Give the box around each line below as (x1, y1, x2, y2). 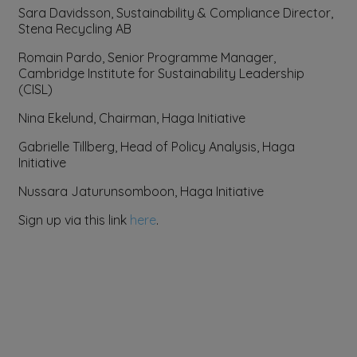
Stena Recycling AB (18, 21, 131, 37)
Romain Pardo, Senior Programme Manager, (18, 49, 276, 65)
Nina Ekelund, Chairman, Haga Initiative (18, 110, 245, 126)
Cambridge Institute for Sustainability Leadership (18, 65, 304, 81)
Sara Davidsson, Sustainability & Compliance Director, (18, 5, 333, 21)
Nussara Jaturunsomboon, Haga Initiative (18, 183, 264, 199)
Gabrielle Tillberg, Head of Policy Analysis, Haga (18, 139, 295, 155)
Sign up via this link (18, 212, 130, 228)
